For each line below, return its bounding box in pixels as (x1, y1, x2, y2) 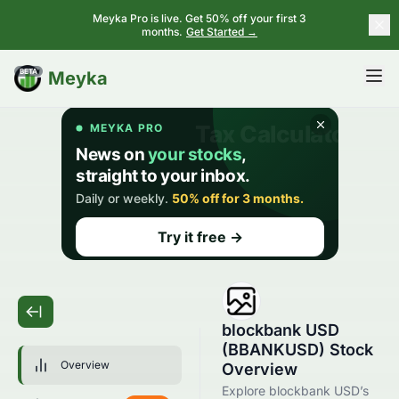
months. (142, 25, 183, 38)
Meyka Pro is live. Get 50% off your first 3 (93, 12, 306, 25)
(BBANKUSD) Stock (222, 340, 373, 359)
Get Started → (186, 25, 257, 38)
